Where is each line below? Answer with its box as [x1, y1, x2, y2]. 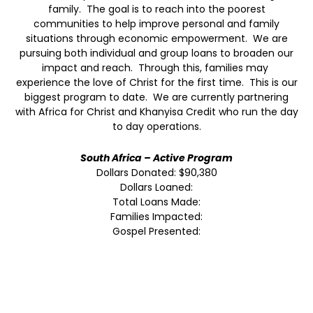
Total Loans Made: [112, 195, 201, 210]
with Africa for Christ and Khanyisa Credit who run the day [15, 104, 298, 119]
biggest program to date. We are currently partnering [24, 89, 289, 104]
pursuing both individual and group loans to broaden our [20, 45, 293, 60]
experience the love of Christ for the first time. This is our [15, 75, 298, 89]
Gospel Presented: [112, 224, 201, 239]
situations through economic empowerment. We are [25, 31, 288, 45]
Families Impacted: [110, 210, 203, 224]
